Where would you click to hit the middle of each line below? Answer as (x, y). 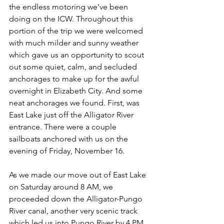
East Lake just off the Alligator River (72, 115)
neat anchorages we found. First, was (75, 103)
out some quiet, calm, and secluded (74, 67)
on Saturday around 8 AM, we (62, 187)
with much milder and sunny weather (75, 43)
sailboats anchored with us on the (69, 139)
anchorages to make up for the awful (75, 79)
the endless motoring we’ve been (69, 7)
